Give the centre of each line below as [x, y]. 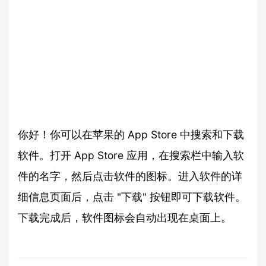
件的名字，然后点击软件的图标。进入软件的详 [130, 176]
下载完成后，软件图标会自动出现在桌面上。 [125, 217]
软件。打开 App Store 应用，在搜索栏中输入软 [131, 155]
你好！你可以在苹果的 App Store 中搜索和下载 [131, 134]
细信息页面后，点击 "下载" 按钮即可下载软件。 [132, 197]
